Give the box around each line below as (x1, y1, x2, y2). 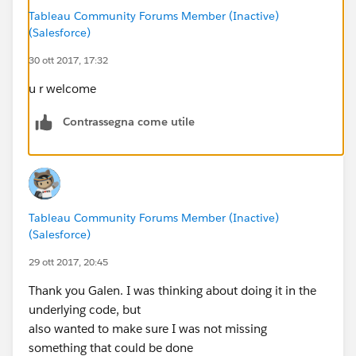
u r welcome (29, 80, 96, 96)
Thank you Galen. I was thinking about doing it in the (29, 282, 316, 298)
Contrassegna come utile (63, 114, 195, 129)
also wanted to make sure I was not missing (29, 320, 267, 336)
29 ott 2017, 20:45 (29, 254, 108, 269)
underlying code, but (29, 301, 141, 317)
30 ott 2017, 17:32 (29, 52, 108, 67)
